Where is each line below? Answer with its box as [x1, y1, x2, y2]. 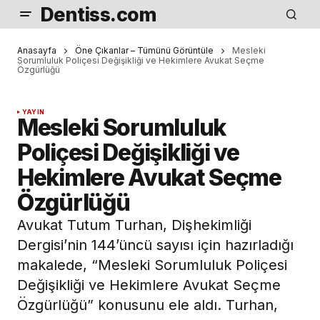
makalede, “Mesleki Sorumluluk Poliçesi [17, 256, 287, 274]
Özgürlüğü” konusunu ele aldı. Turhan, [17, 296, 278, 314]
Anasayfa [17, 45, 56, 56]
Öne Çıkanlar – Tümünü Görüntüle [75, 45, 214, 56]
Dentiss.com [40, 3, 157, 26]
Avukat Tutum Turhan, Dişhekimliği [17, 216, 251, 234]
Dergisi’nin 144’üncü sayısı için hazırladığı [17, 236, 294, 254]
